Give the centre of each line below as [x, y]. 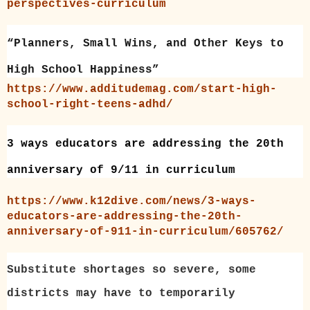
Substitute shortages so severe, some [131, 270]
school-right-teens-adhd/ [90, 105]
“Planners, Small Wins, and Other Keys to [145, 44]
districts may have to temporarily [121, 294]
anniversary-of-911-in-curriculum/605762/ [145, 232]
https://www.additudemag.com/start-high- [142, 90]
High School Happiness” [83, 70]
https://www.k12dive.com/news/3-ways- [131, 202]
